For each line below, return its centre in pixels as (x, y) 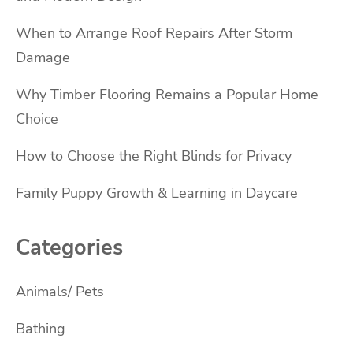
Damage (43, 57)
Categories (69, 247)
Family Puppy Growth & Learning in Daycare (157, 193)
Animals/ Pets (60, 291)
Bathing (41, 328)
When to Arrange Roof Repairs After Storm (154, 33)
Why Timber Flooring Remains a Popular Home (167, 94)
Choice (37, 119)
